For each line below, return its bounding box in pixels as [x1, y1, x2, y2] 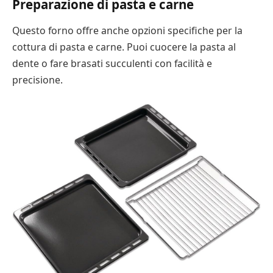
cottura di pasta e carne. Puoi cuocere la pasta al [12, 40, 236, 54]
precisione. [12, 73, 63, 87]
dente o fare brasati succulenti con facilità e [12, 57, 212, 71]
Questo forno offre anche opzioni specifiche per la [12, 24, 243, 38]
